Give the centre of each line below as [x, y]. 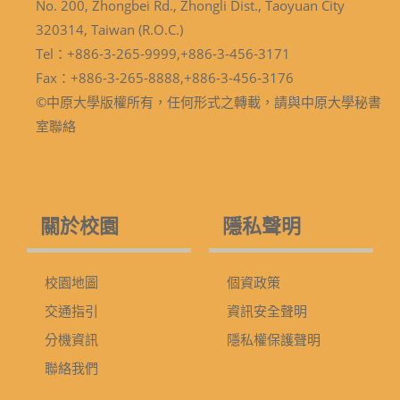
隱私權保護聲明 [274, 340]
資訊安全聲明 [267, 311]
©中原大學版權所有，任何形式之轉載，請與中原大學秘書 [208, 102]
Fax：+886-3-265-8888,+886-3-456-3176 [165, 78]
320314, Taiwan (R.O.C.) [109, 30]
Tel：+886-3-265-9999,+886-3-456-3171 [165, 54]
